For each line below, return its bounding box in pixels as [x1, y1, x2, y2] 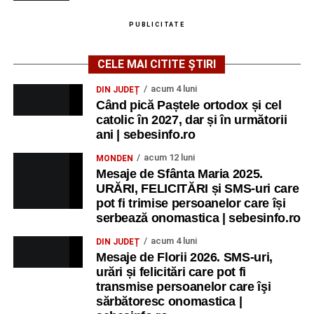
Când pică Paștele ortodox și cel [95, 97, 282, 112]
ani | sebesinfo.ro [95, 127, 196, 142]
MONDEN [95, 153, 133, 163]
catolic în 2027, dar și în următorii [95, 112, 287, 127]
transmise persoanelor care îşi [95, 279, 271, 294]
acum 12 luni [143, 151, 195, 163]
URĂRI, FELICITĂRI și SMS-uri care [95, 181, 299, 196]
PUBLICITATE [129, 20, 185, 28]
